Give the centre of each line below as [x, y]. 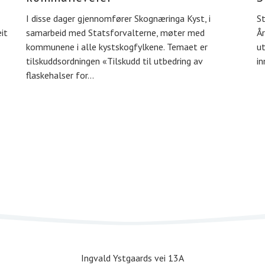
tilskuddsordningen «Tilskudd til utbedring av [114, 61]
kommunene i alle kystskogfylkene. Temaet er [117, 47]
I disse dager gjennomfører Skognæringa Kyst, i [118, 19]
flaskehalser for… [60, 75]
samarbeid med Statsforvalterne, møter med [115, 33]
